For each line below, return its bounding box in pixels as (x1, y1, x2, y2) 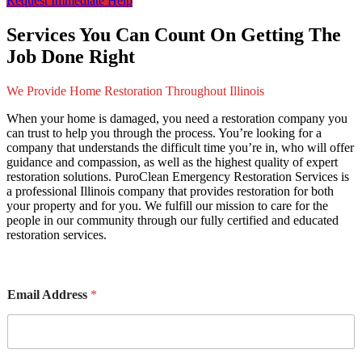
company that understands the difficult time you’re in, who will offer (6, 140, 354, 154)
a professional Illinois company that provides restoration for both (6, 183, 334, 198)
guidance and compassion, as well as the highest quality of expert (6, 154, 338, 169)
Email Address (7, 287, 90, 301)
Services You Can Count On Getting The (6, 23, 341, 45)
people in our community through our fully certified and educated (6, 213, 339, 227)
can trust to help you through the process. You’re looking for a (6, 125, 322, 140)
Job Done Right (6, 45, 135, 67)
